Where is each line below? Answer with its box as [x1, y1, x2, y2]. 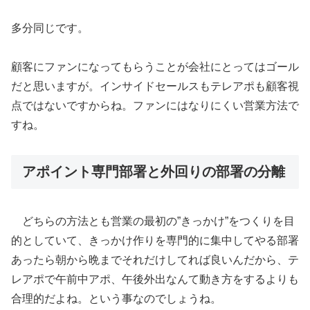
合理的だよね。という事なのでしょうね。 [11, 292, 221, 304]
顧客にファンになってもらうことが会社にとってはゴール [11, 61, 299, 73]
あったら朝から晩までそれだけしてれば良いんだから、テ [11, 253, 299, 266]
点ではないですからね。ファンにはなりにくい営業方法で [11, 100, 299, 112]
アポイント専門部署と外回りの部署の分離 [22, 164, 285, 180]
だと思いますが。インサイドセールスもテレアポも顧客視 [11, 80, 299, 93]
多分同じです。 [11, 21, 89, 34]
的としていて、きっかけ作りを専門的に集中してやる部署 [11, 234, 299, 246]
